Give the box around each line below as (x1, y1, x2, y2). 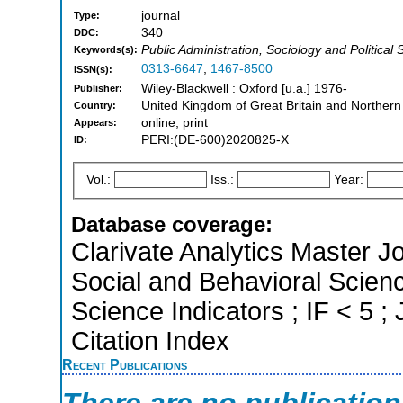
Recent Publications (62, 355, 187, 372)
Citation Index (71, 326, 229, 355)
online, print (141, 116, 208, 130)
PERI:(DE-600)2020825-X (141, 133, 289, 148)
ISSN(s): (74, 64, 112, 76)
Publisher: (74, 83, 122, 94)
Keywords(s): (74, 44, 138, 56)
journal (141, 9, 180, 23)
